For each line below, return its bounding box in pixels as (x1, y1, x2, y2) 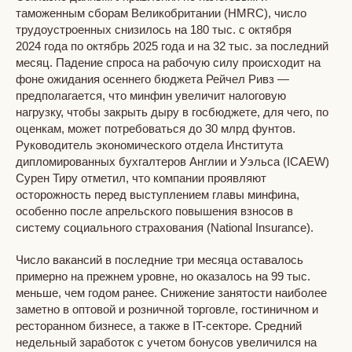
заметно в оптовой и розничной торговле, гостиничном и (16, 302, 318, 316)
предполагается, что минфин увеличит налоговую (16, 88, 286, 102)
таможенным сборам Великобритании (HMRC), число (16, 5, 306, 20)
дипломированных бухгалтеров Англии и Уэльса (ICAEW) (16, 154, 329, 168)
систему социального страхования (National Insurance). (16, 220, 313, 234)
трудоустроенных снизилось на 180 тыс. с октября (16, 22, 291, 36)
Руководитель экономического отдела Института (16, 137, 283, 152)
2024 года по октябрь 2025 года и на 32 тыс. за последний (16, 38, 328, 53)
